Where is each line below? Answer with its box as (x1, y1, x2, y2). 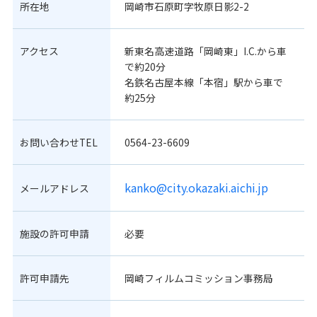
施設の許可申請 (19, 226, 89, 241)
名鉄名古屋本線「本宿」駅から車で (124, 75, 283, 90)
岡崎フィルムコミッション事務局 (124, 271, 273, 286)
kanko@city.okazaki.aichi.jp (124, 179, 268, 197)
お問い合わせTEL (19, 135, 98, 150)
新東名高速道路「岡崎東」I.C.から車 (124, 44, 287, 59)
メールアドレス (19, 181, 89, 196)
